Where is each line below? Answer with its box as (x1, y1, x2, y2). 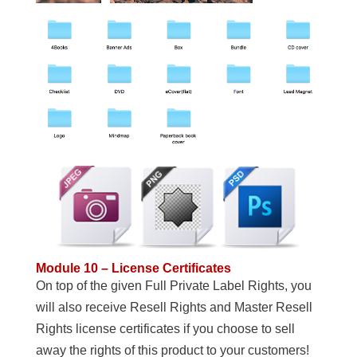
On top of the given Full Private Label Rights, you (35, 278, 312, 292)
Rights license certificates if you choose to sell (35, 321, 295, 335)
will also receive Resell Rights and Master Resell (35, 300, 312, 314)
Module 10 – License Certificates (35, 261, 231, 275)
